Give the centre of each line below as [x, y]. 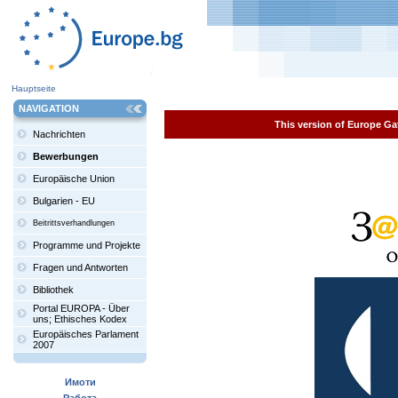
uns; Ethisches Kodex [80, 319]
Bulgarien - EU [64, 201]
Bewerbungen [66, 156]
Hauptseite [34, 88]
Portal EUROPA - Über [81, 308]
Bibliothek [53, 290]
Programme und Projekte [87, 245]
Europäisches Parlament [86, 334]
